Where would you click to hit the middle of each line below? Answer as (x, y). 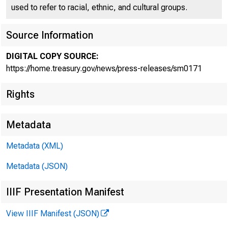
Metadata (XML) (35, 146)
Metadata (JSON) (37, 166)
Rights (20, 94)
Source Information (50, 35)
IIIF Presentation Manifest (65, 192)
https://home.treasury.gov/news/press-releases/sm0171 (104, 68)
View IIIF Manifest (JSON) (53, 213)
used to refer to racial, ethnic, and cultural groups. (99, 7)
